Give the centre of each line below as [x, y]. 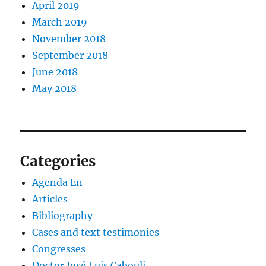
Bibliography [63, 215]
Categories [58, 161]
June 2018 [55, 72]
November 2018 [69, 38]
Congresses [59, 248]
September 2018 [70, 55]
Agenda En [58, 182]
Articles [50, 199]
